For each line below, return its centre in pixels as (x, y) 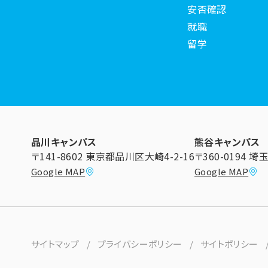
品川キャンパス (64, 141)
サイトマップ (55, 243)
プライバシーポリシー (140, 243)
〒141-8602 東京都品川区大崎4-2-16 (113, 156)
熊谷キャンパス (227, 141)
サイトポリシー (229, 243)
